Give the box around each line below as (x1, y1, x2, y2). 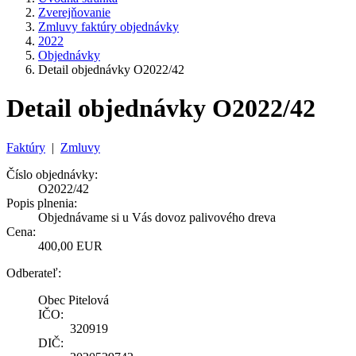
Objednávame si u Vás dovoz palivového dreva (38, 210, 276, 224)
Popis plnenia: (6, 195, 77, 210)
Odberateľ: (6, 265, 61, 280)
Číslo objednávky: (6, 167, 98, 181)
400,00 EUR (38, 238, 103, 253)
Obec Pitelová (38, 292, 109, 307)
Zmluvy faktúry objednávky (38, 20, 179, 33)
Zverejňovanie (38, 6, 110, 19)
